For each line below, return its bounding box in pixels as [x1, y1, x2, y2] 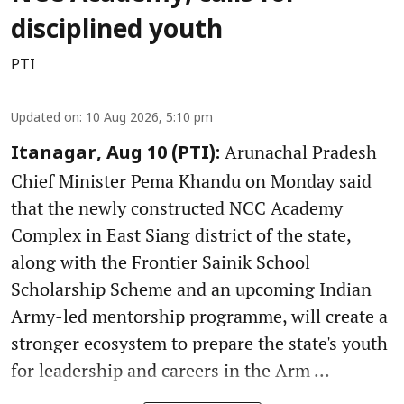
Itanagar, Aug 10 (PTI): [11, 142, 220, 165]
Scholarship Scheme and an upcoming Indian [11, 276, 372, 301]
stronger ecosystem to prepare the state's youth [11, 330, 388, 355]
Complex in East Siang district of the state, [11, 222, 351, 247]
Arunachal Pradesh [220, 139, 377, 164]
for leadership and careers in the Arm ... [11, 357, 330, 382]
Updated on [11, 110, 79, 126]
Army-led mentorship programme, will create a [11, 303, 388, 328]
